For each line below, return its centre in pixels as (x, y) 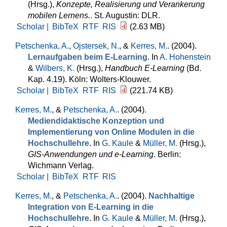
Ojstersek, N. (96, 46)
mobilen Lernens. (59, 15)
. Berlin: (167, 154)
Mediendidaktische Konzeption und (96, 121)
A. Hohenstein (185, 57)
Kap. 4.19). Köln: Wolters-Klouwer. (89, 79)
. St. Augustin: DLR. (125, 15)
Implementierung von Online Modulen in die (111, 132)
